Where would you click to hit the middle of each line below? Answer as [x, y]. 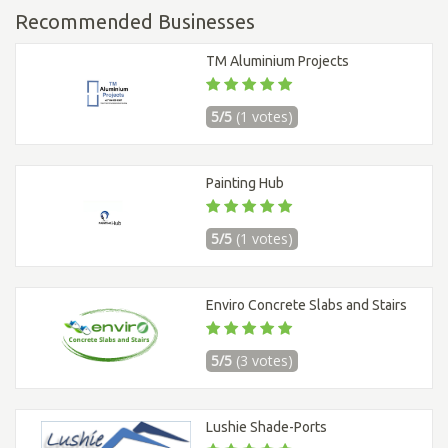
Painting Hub [245, 183]
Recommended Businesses [135, 22]
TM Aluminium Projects [277, 61]
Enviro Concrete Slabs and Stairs [306, 305]
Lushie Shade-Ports [266, 427]
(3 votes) [264, 361]
